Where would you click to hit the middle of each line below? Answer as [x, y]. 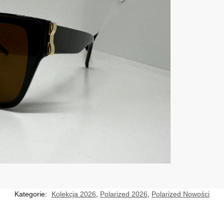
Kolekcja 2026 [74, 194]
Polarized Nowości [180, 194]
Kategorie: [32, 194]
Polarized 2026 [124, 194]
